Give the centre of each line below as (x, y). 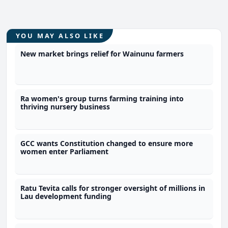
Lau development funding (66, 196)
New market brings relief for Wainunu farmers (102, 54)
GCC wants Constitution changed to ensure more (107, 144)
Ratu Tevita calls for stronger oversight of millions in (113, 188)
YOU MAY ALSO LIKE (60, 36)
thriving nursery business (65, 107)
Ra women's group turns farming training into (102, 99)
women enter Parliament (65, 152)
